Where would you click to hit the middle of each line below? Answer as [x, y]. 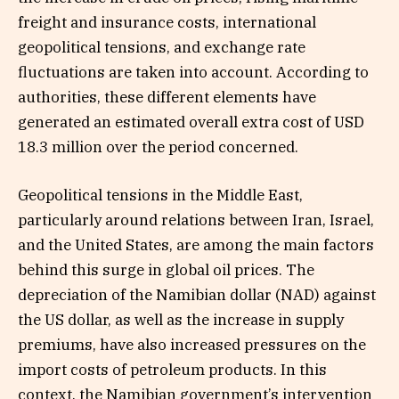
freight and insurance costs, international [167, 22]
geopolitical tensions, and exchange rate [162, 47]
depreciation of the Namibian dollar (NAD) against [197, 294]
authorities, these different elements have [167, 97]
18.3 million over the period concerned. [158, 147]
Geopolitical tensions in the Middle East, [160, 195]
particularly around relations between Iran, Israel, [196, 220]
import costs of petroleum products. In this [172, 369]
